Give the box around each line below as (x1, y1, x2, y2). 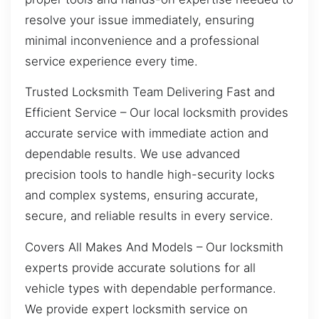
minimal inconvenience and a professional (25, 33, 259, 48)
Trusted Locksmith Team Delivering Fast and (25, 85, 275, 100)
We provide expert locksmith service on (25, 301, 248, 316)
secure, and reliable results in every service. (25, 209, 273, 224)
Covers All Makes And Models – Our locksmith (25, 239, 283, 254)
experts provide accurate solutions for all (25, 260, 256, 275)
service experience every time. (25, 53, 198, 68)
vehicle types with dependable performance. (25, 281, 276, 296)
